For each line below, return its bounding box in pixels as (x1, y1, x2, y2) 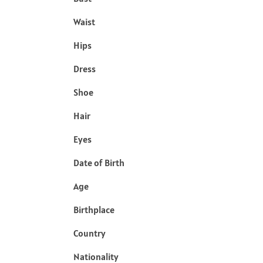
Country (73, 227, 106, 240)
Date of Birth (73, 157, 124, 169)
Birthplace (73, 204, 114, 216)
